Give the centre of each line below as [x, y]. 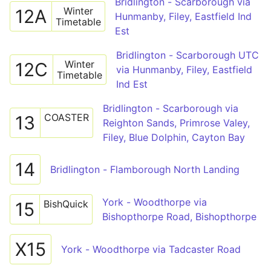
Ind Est [132, 84]
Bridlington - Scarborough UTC [188, 55]
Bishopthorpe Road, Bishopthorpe [179, 217]
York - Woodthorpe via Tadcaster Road [151, 249]
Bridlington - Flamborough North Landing [145, 169]
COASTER [67, 117]
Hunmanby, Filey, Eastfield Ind [183, 16]
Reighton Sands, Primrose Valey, [176, 123]
